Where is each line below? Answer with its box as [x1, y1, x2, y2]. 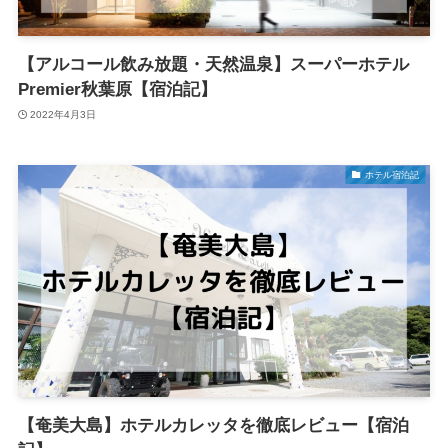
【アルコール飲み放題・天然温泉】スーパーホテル [17, 55, 409, 75]
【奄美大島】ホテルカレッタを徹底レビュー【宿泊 [17, 415, 409, 435]
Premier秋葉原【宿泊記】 [17, 80, 217, 100]
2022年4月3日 [30, 108, 97, 120]
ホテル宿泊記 [364, 169, 419, 180]
